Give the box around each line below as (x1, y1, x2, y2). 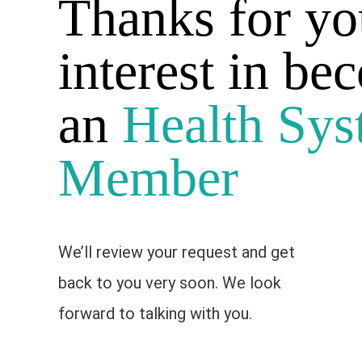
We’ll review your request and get (58, 242, 295, 263)
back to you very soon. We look (58, 273, 281, 293)
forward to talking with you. (58, 304, 252, 324)
